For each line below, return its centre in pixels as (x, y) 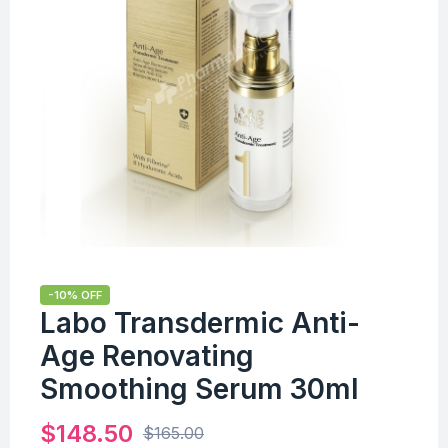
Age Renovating (147, 355)
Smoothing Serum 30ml (199, 388)
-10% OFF (75, 294)
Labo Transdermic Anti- (200, 322)
